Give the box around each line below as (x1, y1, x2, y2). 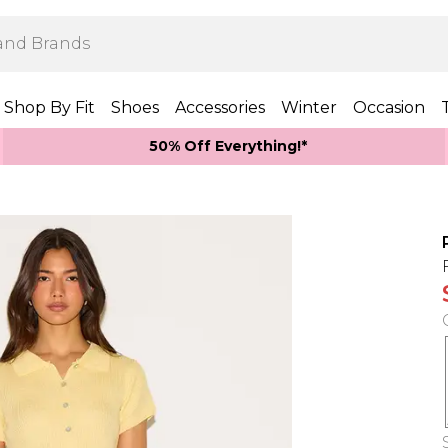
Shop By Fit (4, 98, 95, 117)
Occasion (353, 98, 425, 117)
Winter (281, 98, 337, 117)
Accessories (175, 98, 265, 117)
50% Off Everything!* (149, 137, 307, 155)
